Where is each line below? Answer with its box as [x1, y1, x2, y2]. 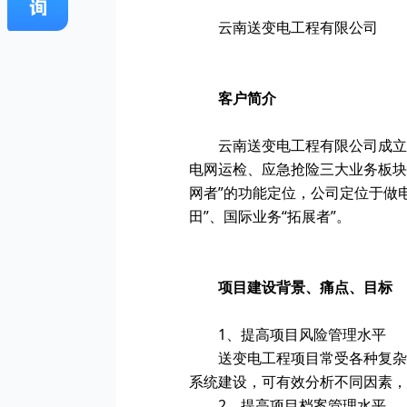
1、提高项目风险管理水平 [218, 324, 386, 344]
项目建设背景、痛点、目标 [218, 277, 392, 297]
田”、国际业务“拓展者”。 [189, 206, 351, 226]
